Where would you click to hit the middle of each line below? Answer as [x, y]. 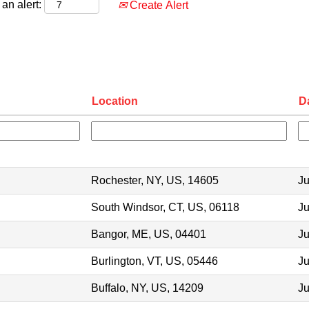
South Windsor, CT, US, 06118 [165, 207]
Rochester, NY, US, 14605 [155, 180]
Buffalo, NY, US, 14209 [147, 288]
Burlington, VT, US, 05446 [154, 261]
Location [115, 101]
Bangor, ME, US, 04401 [149, 234]
